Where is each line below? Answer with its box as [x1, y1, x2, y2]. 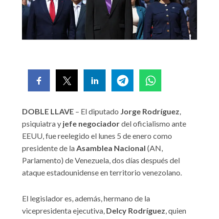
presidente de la [22, 143, 76, 153]
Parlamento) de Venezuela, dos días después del [22, 155, 180, 165]
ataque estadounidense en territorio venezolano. [22, 168, 182, 177]
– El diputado [75, 107, 119, 116]
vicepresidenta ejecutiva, [22, 206, 106, 216]
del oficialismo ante [121, 119, 186, 129]
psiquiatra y [22, 119, 61, 129]
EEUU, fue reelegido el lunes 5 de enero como [22, 131, 172, 141]
